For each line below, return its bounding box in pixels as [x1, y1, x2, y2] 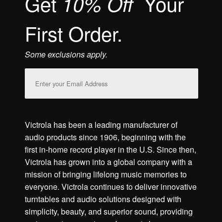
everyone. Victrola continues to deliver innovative [25, 181, 197, 192]
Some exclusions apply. [25, 49, 108, 60]
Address [25, 81, 54, 93]
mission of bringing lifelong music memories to [25, 168, 187, 180]
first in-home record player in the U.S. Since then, [25, 144, 196, 155]
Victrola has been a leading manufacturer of [25, 119, 177, 130]
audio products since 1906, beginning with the [25, 131, 186, 143]
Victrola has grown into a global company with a [25, 156, 192, 167]
